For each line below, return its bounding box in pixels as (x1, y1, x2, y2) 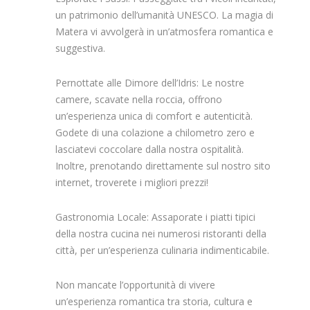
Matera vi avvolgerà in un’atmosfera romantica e (55, 24, 273, 38)
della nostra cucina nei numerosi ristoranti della (55, 226, 266, 240)
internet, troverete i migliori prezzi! (55, 175, 208, 189)
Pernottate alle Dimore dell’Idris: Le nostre (55, 75, 244, 89)
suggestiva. (55, 41, 105, 55)
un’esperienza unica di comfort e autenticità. (55, 109, 253, 122)
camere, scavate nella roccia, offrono (55, 92, 222, 106)
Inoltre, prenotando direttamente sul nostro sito (55, 158, 271, 172)
